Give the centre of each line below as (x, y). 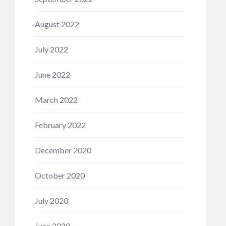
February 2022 (60, 125)
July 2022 (51, 49)
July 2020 (51, 201)
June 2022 (52, 74)
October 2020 (60, 175)
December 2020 (63, 150)
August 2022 (57, 24)
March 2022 (56, 100)
